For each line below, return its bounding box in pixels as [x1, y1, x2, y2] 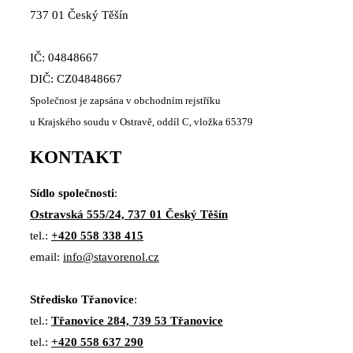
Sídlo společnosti [30, 186, 114, 199]
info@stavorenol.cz [63, 250, 159, 263]
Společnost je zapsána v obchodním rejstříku [30, 95, 221, 107]
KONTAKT [30, 147, 121, 168]
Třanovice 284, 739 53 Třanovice [51, 314, 223, 327]
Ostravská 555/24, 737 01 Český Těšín [30, 207, 228, 221]
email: [30, 250, 63, 263]
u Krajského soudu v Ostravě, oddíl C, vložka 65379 [30, 117, 253, 128]
